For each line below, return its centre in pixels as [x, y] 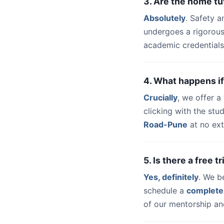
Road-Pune [165, 124]
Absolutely [164, 18]
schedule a [165, 190]
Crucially [160, 97]
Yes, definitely [171, 177]
